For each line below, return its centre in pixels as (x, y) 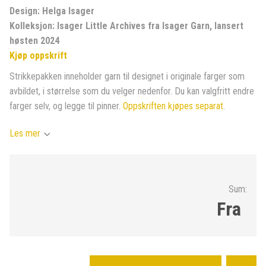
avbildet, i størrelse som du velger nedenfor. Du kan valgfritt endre (132, 91)
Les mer (25, 133)
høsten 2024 (34, 41)
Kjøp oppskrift (38, 56)
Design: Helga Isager (52, 11)
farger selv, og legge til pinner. (66, 106)
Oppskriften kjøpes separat (173, 106)
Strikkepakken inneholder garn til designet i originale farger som (127, 76)
